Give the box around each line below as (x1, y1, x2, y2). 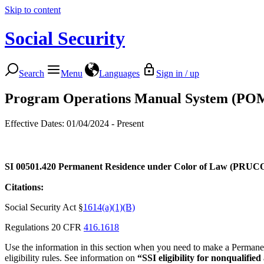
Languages (99, 68, 140, 78)
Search (19, 68, 44, 78)
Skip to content (5, 5, 61, 15)
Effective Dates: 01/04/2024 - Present (5, 118, 144, 128)
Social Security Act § (5, 202, 83, 212)
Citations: (5, 181, 44, 192)
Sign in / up (156, 68, 199, 78)
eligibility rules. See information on (5, 252, 137, 263)
